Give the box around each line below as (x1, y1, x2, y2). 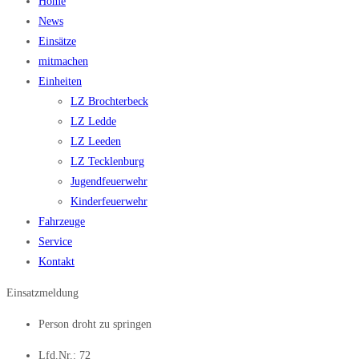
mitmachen (38, 55, 88, 68)
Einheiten (38, 75, 82, 88)
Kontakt (38, 256, 75, 268)
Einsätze (38, 35, 76, 48)
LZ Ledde (71, 115, 116, 128)
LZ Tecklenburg (71, 155, 144, 168)
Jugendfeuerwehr (71, 175, 147, 188)
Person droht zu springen (38, 318, 151, 331)
